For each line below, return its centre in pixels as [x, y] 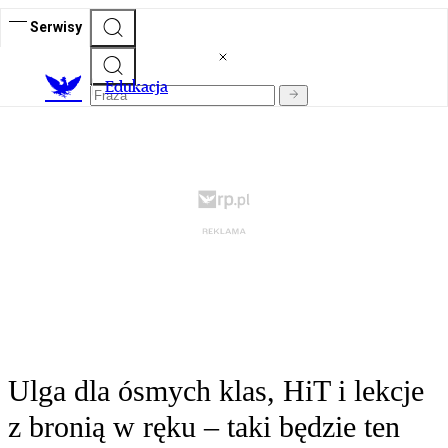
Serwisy [56, 26]
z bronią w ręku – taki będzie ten [204, 427]
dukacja [141, 87]
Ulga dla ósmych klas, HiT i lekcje [216, 391]
